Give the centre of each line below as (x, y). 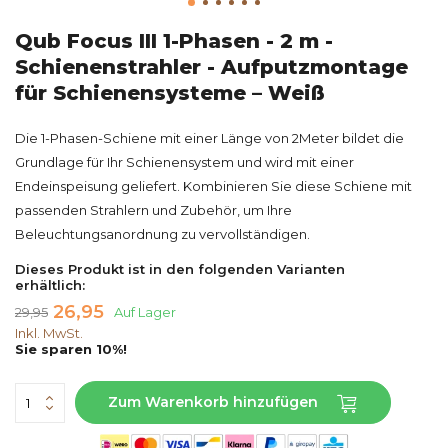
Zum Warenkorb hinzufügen (213, 402)
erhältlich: (50, 285)
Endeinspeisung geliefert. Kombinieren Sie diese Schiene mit (213, 186)
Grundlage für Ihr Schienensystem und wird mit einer (184, 162)
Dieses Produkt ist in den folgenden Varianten (180, 269)
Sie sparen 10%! (71, 349)
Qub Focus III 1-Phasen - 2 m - (174, 41)
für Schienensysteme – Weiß (170, 93)
